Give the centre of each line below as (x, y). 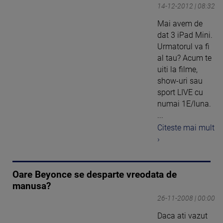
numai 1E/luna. (184, 104)
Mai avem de (180, 24)
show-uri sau (180, 81)
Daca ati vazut (182, 216)
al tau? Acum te (184, 58)
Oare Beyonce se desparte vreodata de (95, 174)
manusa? (32, 186)
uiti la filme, (177, 70)
